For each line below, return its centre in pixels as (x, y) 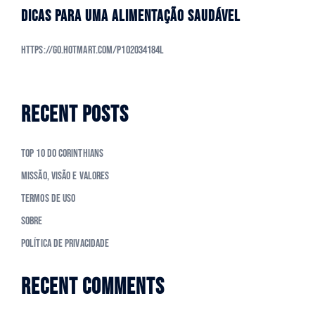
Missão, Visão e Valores (65, 176)
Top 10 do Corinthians (63, 154)
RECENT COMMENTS (93, 288)
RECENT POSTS (75, 115)
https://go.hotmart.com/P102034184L (93, 51)
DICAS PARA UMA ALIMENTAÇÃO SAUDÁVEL (131, 17)
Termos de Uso (49, 199)
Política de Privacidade (65, 244)
